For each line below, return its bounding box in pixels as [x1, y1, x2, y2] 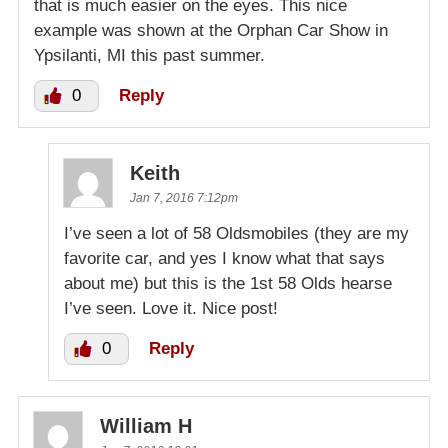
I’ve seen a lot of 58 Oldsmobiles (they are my [64, 223, 409, 243]
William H [100, 414, 192, 437]
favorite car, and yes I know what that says [64, 248, 385, 268]
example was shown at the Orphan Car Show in [34, 20, 388, 40]
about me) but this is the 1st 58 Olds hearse [64, 273, 392, 293]
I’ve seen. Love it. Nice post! [64, 298, 278, 318]
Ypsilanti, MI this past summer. [34, 45, 265, 65]
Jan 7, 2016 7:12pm [130, 190, 238, 205]
